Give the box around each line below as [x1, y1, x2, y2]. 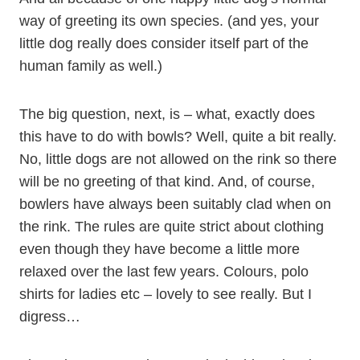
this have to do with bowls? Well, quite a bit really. [19, 129, 337, 145]
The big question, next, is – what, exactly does [19, 106, 315, 122]
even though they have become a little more [19, 241, 300, 257]
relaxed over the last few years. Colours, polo [19, 264, 309, 280]
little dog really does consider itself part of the [19, 35, 309, 51]
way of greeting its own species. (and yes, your [19, 13, 319, 29]
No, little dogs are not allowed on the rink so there [19, 151, 337, 167]
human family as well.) [19, 58, 162, 74]
